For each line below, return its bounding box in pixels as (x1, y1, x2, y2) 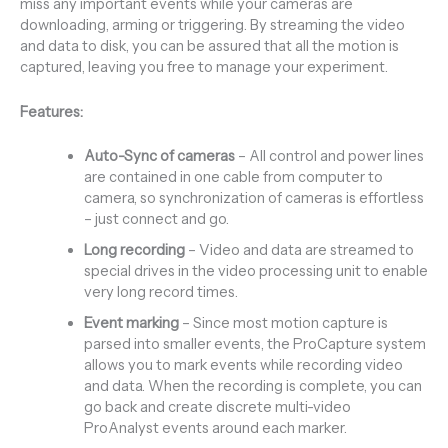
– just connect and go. (83, 209, 229, 228)
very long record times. (83, 282, 238, 301)
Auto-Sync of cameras (83, 146, 235, 165)
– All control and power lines (234, 146, 424, 165)
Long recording (83, 240, 185, 259)
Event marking (83, 313, 179, 332)
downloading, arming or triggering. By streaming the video (20, 16, 405, 35)
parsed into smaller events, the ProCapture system (83, 334, 426, 353)
